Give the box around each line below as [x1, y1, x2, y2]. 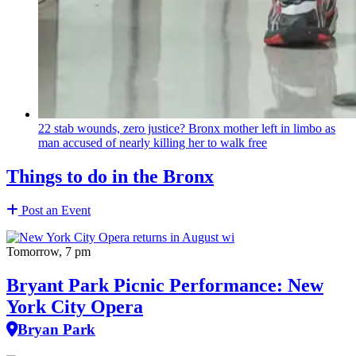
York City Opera [6, 296, 143, 317]
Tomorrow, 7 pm [6, 244, 91, 258]
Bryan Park [17, 320, 95, 338]
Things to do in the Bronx [6, 165, 214, 187]
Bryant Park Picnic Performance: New [6, 274, 323, 296]
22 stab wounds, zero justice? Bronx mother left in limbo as [38, 121, 335, 135]
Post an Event [18, 203, 91, 217]
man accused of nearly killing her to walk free [38, 135, 267, 149]
